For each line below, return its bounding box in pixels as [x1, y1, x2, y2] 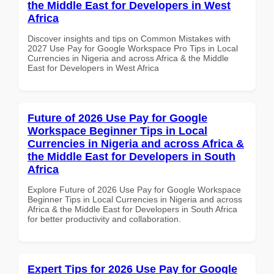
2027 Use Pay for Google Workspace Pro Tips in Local [28, 43, 238, 53]
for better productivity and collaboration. [28, 213, 181, 224]
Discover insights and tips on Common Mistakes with [28, 33, 231, 43]
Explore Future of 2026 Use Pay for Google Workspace [28, 184, 241, 194]
